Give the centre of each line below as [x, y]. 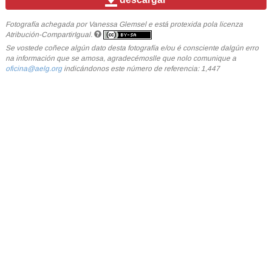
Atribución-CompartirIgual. [49, 34]
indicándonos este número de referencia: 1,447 [141, 69]
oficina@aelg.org [33, 69]
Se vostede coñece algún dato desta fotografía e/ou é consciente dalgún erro [132, 48]
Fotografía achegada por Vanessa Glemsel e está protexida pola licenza [124, 24]
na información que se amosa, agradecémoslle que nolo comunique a [121, 58]
